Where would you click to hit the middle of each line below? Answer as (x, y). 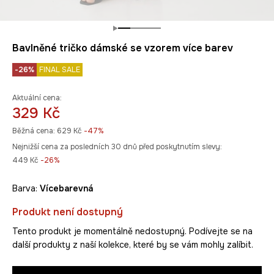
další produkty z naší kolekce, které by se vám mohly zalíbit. (133, 245)
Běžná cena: (34, 131)
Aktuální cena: (37, 98)
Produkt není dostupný (68, 212)
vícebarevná (69, 189)
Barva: (26, 189)
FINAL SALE (60, 70)
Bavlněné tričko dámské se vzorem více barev (123, 48)
